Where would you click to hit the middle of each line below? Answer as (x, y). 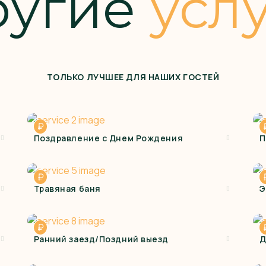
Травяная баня (67, 188)
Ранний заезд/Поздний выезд (101, 239)
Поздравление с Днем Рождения (108, 138)
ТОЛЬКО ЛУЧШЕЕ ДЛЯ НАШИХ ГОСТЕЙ (133, 77)
